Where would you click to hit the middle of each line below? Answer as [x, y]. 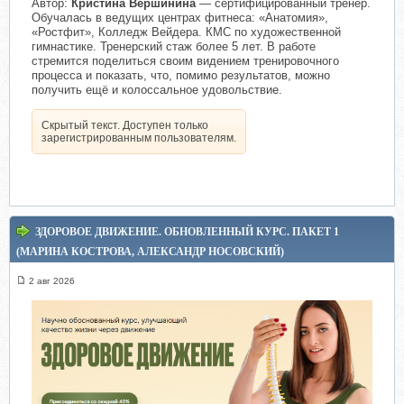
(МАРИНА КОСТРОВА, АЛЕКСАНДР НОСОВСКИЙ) [150, 251]
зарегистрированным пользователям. [139, 138]
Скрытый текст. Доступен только [125, 125]
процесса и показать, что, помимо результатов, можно [181, 75]
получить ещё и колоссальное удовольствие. [157, 89]
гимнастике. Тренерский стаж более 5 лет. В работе [174, 46]
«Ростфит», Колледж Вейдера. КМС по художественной [186, 32]
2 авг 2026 [52, 280]
